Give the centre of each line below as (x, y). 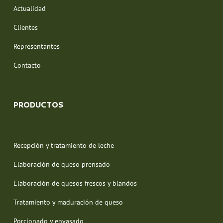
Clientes (25, 27)
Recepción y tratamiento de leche (63, 145)
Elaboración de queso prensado (61, 164)
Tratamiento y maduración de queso (68, 202)
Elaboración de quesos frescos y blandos (75, 183)
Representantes (36, 46)
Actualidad (29, 8)
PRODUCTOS (38, 106)
